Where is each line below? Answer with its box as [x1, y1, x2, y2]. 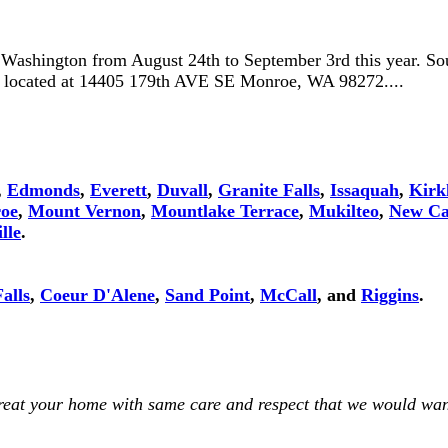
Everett [90, 180, 147, 201]
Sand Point [165, 285, 250, 306]
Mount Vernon [28, 201, 141, 222]
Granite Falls [218, 180, 320, 201]
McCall [260, 285, 317, 306]
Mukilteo [309, 201, 379, 222]
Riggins [361, 285, 419, 306]
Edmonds [7, 180, 80, 201]
